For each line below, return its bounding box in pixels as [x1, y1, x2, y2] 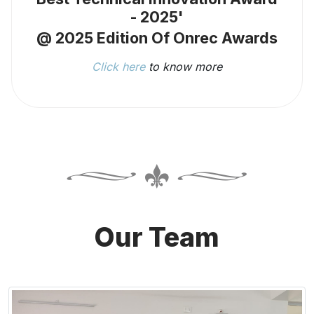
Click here [92, 60, 145, 74]
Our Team [95, 221, 219, 254]
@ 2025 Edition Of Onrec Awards [36, 29, 278, 48]
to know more [145, 60, 222, 74]
